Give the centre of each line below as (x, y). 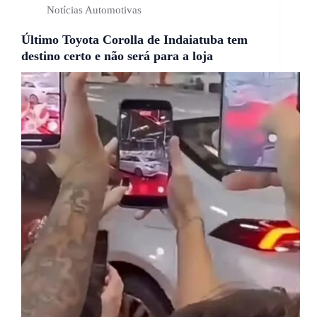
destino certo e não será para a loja (117, 56)
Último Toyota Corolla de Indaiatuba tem (134, 40)
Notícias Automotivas (94, 10)
